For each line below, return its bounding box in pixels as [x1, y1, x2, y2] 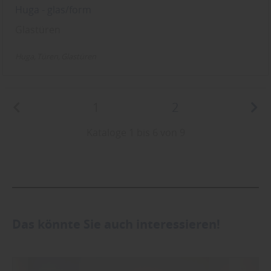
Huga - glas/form [15, 2, 92, 16]
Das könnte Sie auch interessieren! [12, 216, 220, 233]
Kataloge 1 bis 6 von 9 [86, 126, 185, 140]
